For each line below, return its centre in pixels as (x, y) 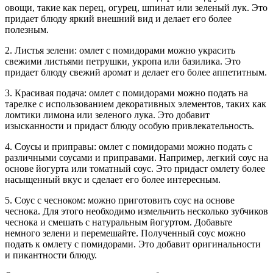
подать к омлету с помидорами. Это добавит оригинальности (133, 244)
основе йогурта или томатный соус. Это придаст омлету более (135, 168)
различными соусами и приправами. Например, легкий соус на (136, 157)
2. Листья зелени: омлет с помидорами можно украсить (120, 50)
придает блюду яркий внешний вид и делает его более (118, 18)
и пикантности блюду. (51, 255)
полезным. (27, 29)
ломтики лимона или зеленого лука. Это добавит (107, 115)
